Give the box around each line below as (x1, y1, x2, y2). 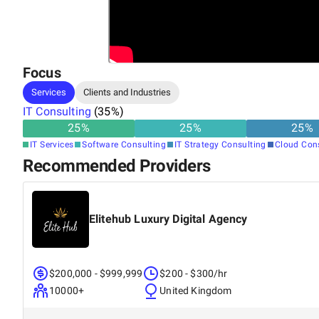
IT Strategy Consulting (174, 139, 266, 150)
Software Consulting (82, 139, 167, 150)
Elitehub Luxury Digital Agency (89, 211, 248, 226)
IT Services (30, 139, 74, 150)
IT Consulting (23, 104, 91, 118)
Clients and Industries (83, 87, 171, 98)
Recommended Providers (23, 155, 211, 176)
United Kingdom (159, 284, 232, 296)
